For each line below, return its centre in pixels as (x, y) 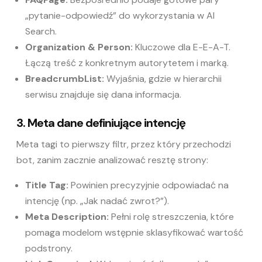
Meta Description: (67, 216)
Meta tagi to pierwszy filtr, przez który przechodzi (124, 144)
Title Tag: (47, 185)
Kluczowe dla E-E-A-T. (182, 47)
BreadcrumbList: (65, 78)
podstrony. (49, 248)
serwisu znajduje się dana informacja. (103, 94)
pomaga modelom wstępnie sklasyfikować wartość (134, 232)
